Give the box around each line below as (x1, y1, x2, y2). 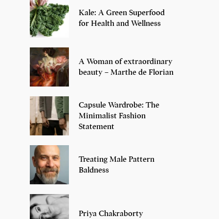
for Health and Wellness (79, 18, 161, 28)
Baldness (79, 165, 109, 175)
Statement (79, 121, 114, 131)
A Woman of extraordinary (79, 56, 173, 66)
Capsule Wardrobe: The (79, 100, 159, 110)
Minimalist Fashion (79, 110, 146, 121)
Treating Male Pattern (79, 154, 154, 164)
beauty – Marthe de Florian (79, 67, 174, 77)
